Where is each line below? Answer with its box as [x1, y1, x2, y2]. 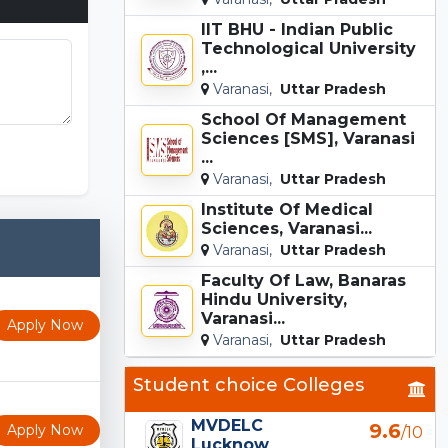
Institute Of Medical [201, 199, 373, 219]
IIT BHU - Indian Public [201, 19, 393, 39]
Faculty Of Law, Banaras [201, 270, 406, 290]
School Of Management [201, 109, 406, 129]
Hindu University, [201, 289, 347, 309]
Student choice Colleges [133, 373, 364, 396]
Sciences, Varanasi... [201, 218, 372, 238]
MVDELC [191, 415, 264, 435]
